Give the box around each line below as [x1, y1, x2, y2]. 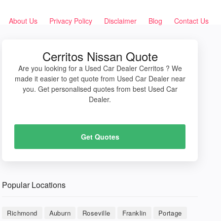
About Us [9, 16, 37, 26]
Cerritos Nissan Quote [42, 47, 158, 65]
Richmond [7, 208, 37, 218]
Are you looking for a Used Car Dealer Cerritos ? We [18, 63, 182, 73]
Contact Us [174, 16, 209, 26]
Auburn [49, 208, 71, 218]
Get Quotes [80, 132, 119, 142]
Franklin [122, 208, 147, 218]
